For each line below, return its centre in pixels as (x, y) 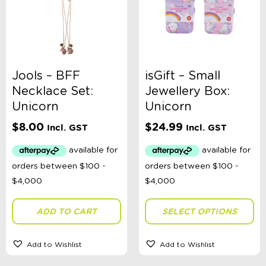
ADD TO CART (66, 211)
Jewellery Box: (187, 92)
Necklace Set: (53, 92)
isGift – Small (183, 76)
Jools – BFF (46, 76)
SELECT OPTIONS (199, 211)
